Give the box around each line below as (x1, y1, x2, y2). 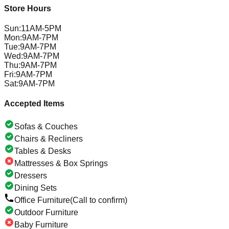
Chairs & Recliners (14, 134, 83, 144)
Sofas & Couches (14, 122, 78, 131)
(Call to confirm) (70, 196, 127, 205)
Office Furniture (14, 196, 70, 205)
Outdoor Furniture (14, 208, 78, 217)
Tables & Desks (14, 147, 71, 156)
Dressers (14, 171, 47, 180)
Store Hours (4, 4, 51, 13)
